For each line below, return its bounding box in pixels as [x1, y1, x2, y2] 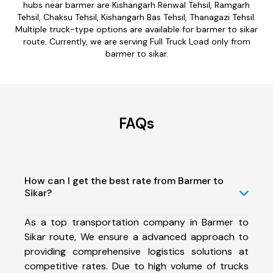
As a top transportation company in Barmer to [24, 215, 249, 229]
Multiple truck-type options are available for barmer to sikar [15, 23, 258, 35]
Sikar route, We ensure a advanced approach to [24, 230, 249, 243]
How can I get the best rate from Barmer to [24, 174, 224, 187]
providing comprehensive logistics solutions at [24, 244, 249, 258]
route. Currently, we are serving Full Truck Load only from [23, 35, 250, 47]
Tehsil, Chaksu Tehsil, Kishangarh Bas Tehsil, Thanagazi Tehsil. [17, 11, 256, 23]
